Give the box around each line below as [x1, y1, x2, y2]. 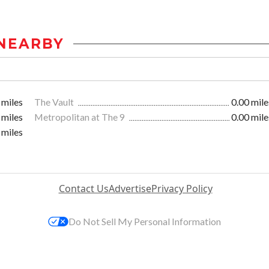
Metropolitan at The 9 [34, 111, 127, 123]
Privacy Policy [151, 182, 213, 196]
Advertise [108, 182, 151, 196]
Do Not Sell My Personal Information [68, 216, 221, 228]
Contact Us [58, 182, 109, 196]
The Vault [34, 96, 76, 108]
